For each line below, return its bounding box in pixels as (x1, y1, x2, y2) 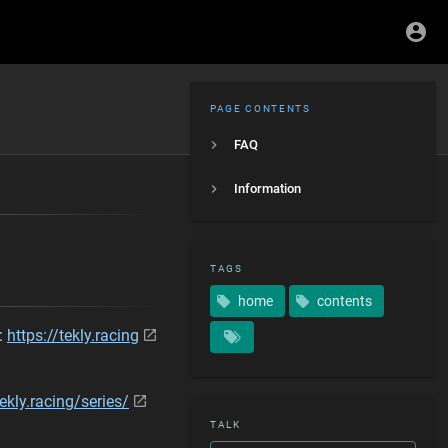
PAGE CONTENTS (210, 103, 311, 114)
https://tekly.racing (7, 326, 139, 345)
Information (234, 181, 301, 196)
